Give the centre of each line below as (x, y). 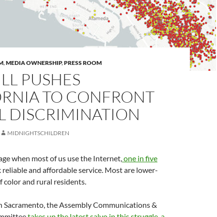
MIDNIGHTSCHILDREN (38, 133)
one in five (140, 158)
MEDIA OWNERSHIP (34, 63)
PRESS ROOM (83, 63)
